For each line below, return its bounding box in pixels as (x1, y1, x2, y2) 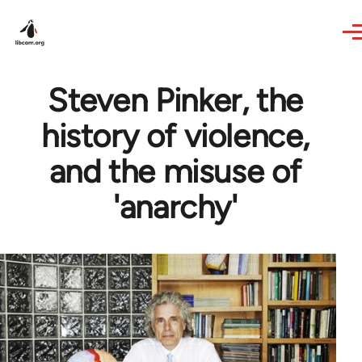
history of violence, (40, 116, 309, 155)
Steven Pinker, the (48, 81, 303, 120)
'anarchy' (113, 187, 238, 226)
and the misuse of (48, 152, 302, 191)
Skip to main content (15, 3, 140, 19)
